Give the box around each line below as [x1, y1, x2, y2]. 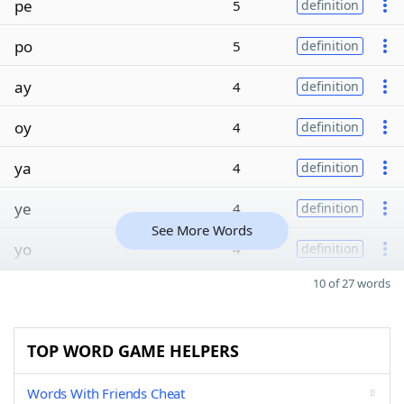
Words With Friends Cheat [27, 384, 186, 402]
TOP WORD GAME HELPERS [27, 340, 239, 362]
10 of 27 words [313, 275, 390, 291]
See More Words [151, 221, 252, 239]
